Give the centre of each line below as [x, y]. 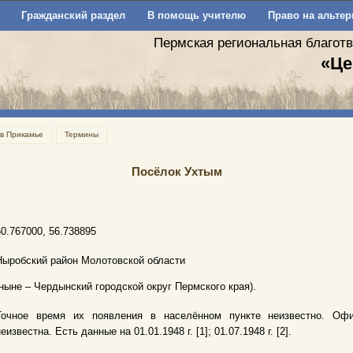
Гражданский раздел [73, 15]
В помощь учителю [196, 15]
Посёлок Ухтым [176, 171]
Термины [82, 134]
